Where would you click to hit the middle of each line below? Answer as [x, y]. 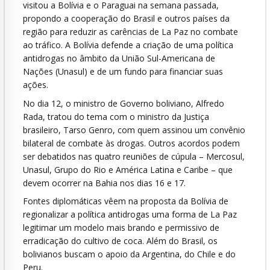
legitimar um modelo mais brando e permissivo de [121, 228]
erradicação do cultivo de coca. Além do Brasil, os [120, 241]
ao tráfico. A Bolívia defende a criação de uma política [128, 45]
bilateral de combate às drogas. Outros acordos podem [131, 143]
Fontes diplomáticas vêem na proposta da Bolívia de [126, 201]
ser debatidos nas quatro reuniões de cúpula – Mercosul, [134, 156]
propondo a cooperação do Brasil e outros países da [126, 18]
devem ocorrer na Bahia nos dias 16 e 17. [104, 183]
